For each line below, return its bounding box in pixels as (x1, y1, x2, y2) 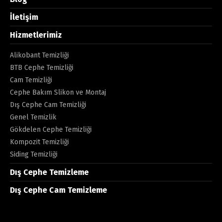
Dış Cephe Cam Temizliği (10, 100, 86, 109)
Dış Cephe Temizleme (10, 167, 89, 177)
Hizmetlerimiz (10, 30, 62, 40)
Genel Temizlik (10, 112, 56, 121)
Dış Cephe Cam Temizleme (10, 185, 107, 195)
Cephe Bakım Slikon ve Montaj (10, 88, 106, 97)
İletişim (10, 12, 38, 22)
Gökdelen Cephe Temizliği (10, 125, 92, 134)
